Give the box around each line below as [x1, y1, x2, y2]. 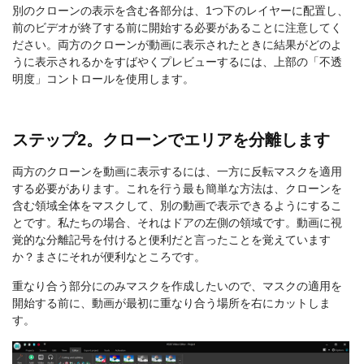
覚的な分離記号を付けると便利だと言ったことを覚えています [12, 233, 331, 247]
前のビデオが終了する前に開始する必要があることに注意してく [12, 21, 342, 35]
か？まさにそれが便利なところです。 [12, 250, 206, 264]
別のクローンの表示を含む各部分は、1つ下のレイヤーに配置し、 [12, 4, 349, 18]
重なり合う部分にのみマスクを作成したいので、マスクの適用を [12, 279, 342, 293]
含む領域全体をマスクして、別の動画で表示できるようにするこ [12, 199, 342, 213]
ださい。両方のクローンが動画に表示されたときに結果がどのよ [12, 38, 342, 52]
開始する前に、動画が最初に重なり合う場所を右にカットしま [12, 297, 331, 310]
